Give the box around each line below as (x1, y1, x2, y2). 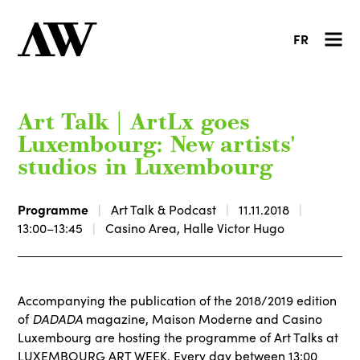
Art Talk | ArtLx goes (18, 112, 251, 135)
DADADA (32, 309, 84, 327)
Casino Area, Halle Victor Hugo (105, 219, 285, 236)
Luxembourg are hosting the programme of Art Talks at (18, 329, 339, 346)
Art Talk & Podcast (111, 200, 217, 218)
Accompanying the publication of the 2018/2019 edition (18, 292, 337, 309)
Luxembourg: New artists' (18, 135, 296, 157)
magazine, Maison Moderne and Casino (83, 310, 323, 327)
